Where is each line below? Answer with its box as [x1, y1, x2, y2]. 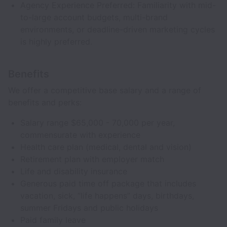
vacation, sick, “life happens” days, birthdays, [20, 191, 194, 201]
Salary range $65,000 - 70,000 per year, [20, 118, 175, 128]
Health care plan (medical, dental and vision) [20, 142, 192, 152]
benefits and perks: [8, 97, 82, 107]
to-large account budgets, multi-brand [20, 12, 168, 22]
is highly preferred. [20, 36, 92, 47]
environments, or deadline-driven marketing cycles [20, 24, 215, 34]
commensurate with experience [20, 130, 140, 140]
